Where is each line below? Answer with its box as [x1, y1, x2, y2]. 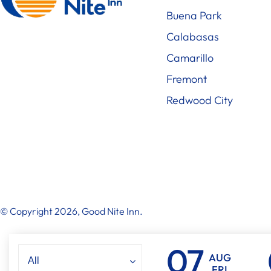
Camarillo [166, 50, 214, 65]
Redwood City [166, 93, 233, 107]
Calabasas [166, 29, 219, 44]
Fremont [166, 71, 207, 86]
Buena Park [166, 8, 222, 22]
